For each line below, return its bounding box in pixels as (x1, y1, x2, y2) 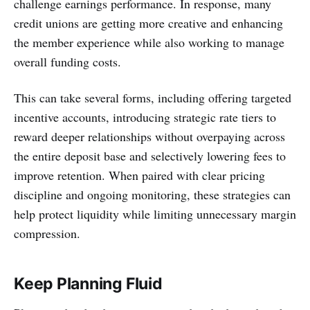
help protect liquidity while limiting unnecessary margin (14, 205, 296, 222)
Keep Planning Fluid (14, 273, 163, 293)
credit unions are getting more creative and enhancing (14, 14, 283, 31)
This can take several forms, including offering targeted (14, 89, 291, 106)
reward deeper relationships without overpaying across (14, 127, 285, 145)
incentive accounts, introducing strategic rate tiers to (14, 108, 276, 125)
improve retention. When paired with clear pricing (14, 166, 265, 183)
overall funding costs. (14, 53, 121, 70)
